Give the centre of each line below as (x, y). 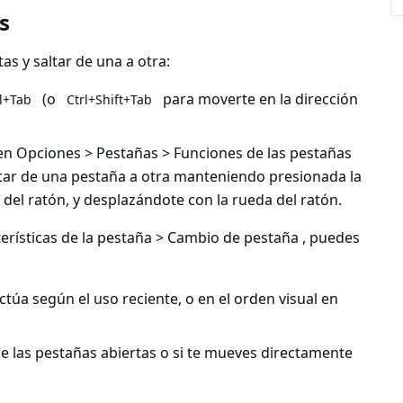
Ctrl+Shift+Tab (109, 99)
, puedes (329, 237)
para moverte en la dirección (259, 99)
